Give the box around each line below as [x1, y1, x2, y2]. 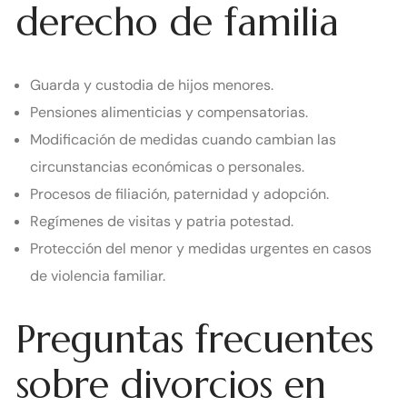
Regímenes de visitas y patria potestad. [30, 212, 293, 232]
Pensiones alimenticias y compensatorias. [30, 103, 308, 123]
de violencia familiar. [30, 266, 165, 286]
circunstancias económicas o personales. [30, 157, 304, 177]
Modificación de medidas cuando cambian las [30, 130, 336, 150]
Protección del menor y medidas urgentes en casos [30, 239, 372, 259]
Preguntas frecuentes [16, 314, 373, 363]
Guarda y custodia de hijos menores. [30, 75, 273, 95]
